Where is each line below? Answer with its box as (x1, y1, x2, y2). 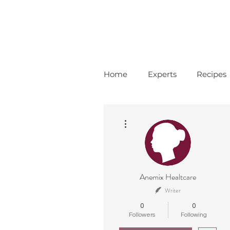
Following (181, 212, 207, 218)
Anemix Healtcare (140, 171, 196, 183)
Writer (165, 186, 181, 195)
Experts (147, 69, 177, 79)
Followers (129, 212, 155, 218)
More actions (131, 114, 161, 120)
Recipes (196, 69, 226, 79)
